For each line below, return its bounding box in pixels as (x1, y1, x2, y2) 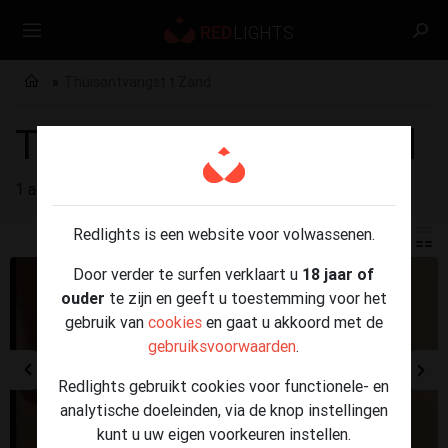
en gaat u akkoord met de (201, 311, 383, 332)
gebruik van (64, 311, 148, 332)
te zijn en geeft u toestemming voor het (104, 287, 387, 308)
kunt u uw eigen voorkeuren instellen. (96, 423, 351, 444)
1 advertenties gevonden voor (15, 179, 226, 199)
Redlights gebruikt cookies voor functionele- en (58, 375, 390, 396)
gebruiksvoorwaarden (148, 335, 297, 356)
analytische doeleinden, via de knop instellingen (59, 399, 388, 420)
